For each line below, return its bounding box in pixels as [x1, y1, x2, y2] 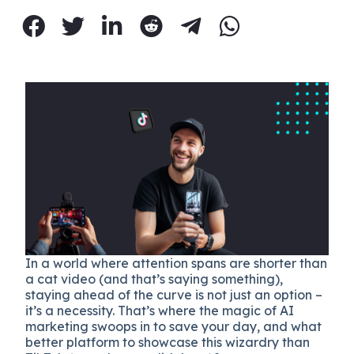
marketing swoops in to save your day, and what [25, 318, 322, 334]
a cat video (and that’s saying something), [25, 270, 284, 287]
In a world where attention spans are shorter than [25, 254, 328, 271]
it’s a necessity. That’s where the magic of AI [25, 302, 295, 318]
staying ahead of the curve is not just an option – [25, 286, 323, 303]
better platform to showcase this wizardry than [25, 333, 311, 350]
